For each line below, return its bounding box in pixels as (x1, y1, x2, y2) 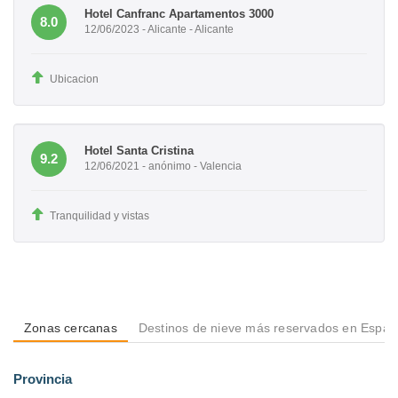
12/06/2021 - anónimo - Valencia (84, 160, 242, 173)
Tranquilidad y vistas (50, 209, 149, 222)
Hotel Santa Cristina (84, 144, 194, 158)
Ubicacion (50, 72, 99, 85)
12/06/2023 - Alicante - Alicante (84, 23, 234, 36)
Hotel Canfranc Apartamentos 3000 (84, 7, 274, 21)
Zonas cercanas (24, 320, 117, 335)
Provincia (13, 370, 72, 386)
